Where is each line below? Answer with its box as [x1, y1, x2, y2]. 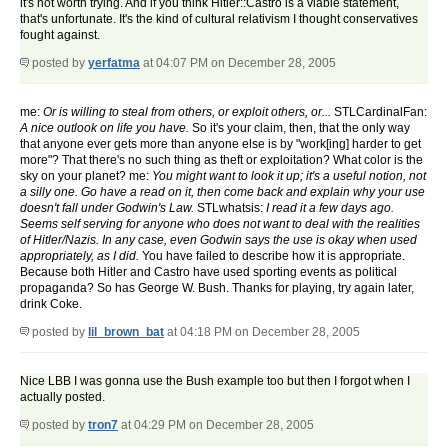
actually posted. [20, 390, 105, 405]
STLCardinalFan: [331, 105, 427, 120]
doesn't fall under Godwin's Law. [20, 201, 194, 216]
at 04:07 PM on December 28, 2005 [140, 56, 336, 71]
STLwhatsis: [194, 201, 266, 216]
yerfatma [88, 56, 140, 71]
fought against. [20, 28, 100, 43]
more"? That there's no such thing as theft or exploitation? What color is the [20, 153, 423, 168]
